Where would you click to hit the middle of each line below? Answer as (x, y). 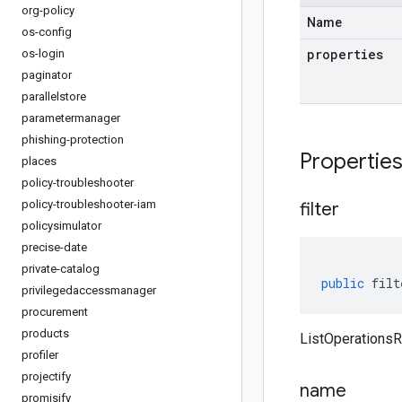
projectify (46, 376)
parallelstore (54, 96)
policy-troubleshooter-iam (89, 204)
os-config (47, 32)
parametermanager (71, 118)
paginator (47, 75)
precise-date (54, 247)
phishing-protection (73, 140)
